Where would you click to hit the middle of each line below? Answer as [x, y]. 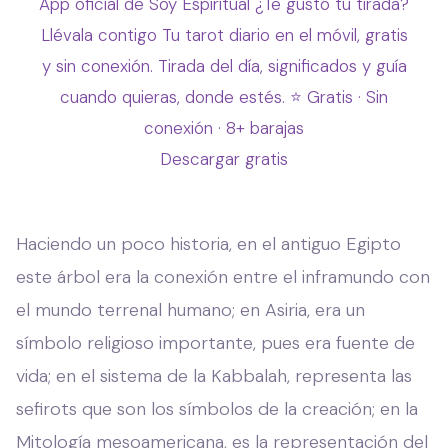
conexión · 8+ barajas [224, 127]
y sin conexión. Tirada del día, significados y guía [224, 65]
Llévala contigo [98, 34]
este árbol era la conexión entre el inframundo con [223, 276]
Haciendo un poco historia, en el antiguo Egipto [208, 243]
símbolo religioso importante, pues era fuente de [215, 342]
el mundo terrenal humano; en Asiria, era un [190, 309]
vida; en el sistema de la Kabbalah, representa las [214, 375]
